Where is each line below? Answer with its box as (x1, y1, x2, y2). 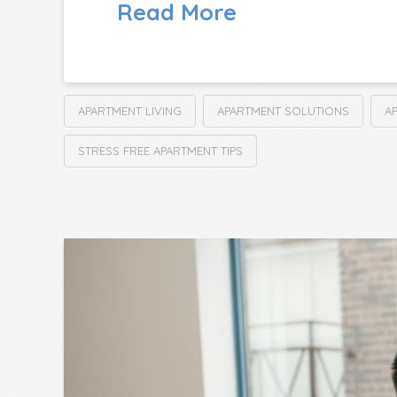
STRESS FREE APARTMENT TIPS (78, 144, 243, 159)
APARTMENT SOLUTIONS (216, 104, 349, 119)
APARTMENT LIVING (78, 104, 182, 119)
